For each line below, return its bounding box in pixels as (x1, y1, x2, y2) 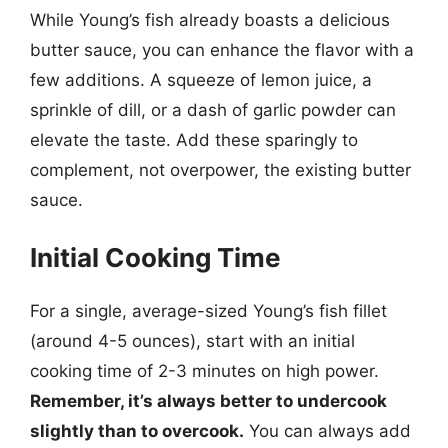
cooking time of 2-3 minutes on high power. (30, 361, 379, 381)
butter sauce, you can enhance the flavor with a (30, 39, 414, 60)
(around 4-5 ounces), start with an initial (30, 331, 355, 351)
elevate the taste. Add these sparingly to (30, 129, 358, 150)
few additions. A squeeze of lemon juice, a (30, 69, 372, 90)
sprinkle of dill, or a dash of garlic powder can (30, 99, 396, 120)
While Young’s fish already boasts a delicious (30, 9, 390, 30)
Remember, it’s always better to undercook (30, 391, 387, 411)
